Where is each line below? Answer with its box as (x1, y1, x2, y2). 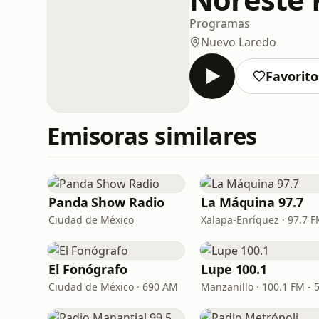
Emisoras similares (47, 120, 257, 152)
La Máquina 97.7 (201, 194, 303, 211)
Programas (189, 15, 250, 31)
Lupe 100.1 (201, 261, 268, 278)
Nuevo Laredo (201, 33, 276, 50)
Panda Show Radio (48, 194, 164, 211)
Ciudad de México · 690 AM (48, 280, 178, 293)
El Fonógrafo (48, 261, 127, 278)
